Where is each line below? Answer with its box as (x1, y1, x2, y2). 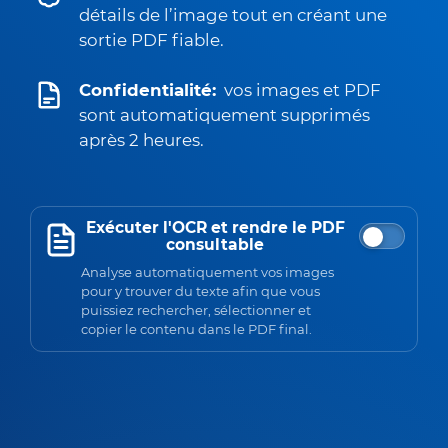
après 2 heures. (79, 130, 204, 150)
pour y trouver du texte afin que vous (81, 282, 320, 299)
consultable (166, 234, 264, 254)
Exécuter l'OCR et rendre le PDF (85, 217, 345, 237)
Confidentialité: (79, 80, 216, 100)
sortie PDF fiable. (79, 30, 224, 50)
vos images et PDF (224, 80, 381, 100)
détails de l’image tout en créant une (79, 5, 387, 25)
